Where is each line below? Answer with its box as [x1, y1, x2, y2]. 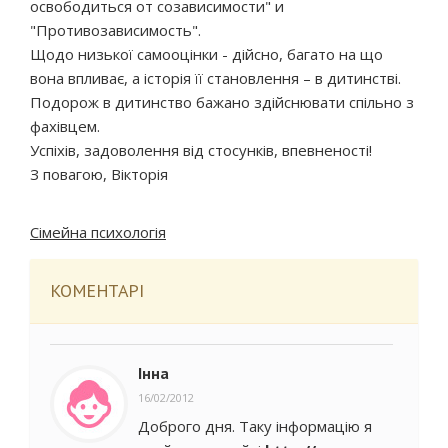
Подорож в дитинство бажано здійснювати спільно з [30, 92, 414, 112]
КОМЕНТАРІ [50, 279, 144, 302]
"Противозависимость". [30, 20, 201, 40]
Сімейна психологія [30, 222, 166, 242]
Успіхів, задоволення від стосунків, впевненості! [30, 140, 372, 160]
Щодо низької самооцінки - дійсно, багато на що [30, 44, 383, 64]
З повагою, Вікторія [30, 164, 168, 184]
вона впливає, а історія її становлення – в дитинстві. [30, 68, 401, 88]
